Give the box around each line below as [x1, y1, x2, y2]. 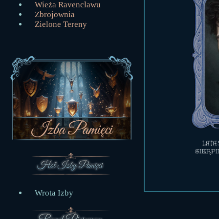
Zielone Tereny [35, 20, 87, 29]
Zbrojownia [35, 10, 75, 19]
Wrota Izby [35, 188, 73, 197]
